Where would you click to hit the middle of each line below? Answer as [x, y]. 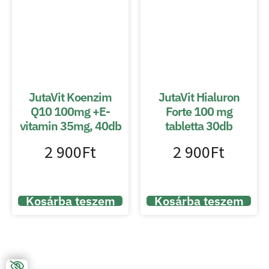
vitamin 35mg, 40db [70, 126]
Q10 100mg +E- [70, 112]
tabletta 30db [199, 126]
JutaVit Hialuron [199, 97]
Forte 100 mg [199, 112]
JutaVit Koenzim [70, 97]
